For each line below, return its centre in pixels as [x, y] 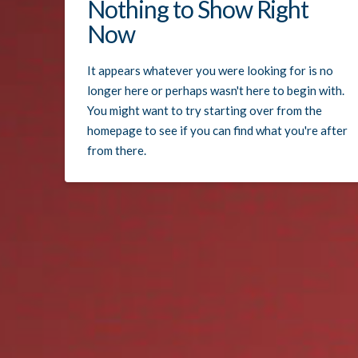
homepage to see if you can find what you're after [218, 131]
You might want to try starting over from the [205, 111]
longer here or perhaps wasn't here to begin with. [216, 91]
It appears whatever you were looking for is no [211, 71]
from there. [117, 151]
